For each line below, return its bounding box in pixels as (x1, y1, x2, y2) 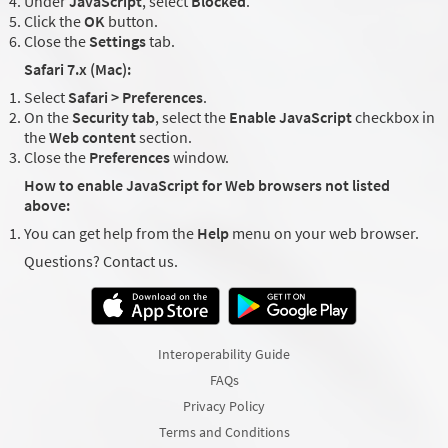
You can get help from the (24, 223, 194, 244)
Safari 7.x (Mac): (24, 59, 131, 80)
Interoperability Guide (158, 345, 290, 364)
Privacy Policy (183, 397, 265, 416)
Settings (89, 31, 146, 52)
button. (105, 11, 158, 32)
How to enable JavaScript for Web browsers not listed (24, 175, 390, 196)
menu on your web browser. (229, 223, 419, 244)
